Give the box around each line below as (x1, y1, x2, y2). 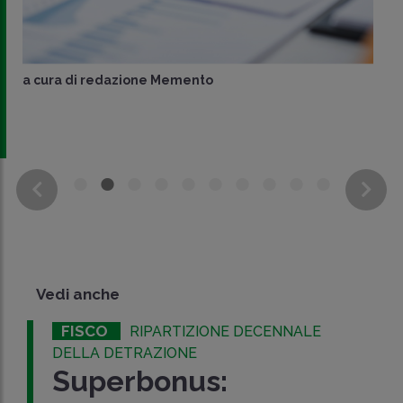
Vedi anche (36, 285, 120, 304)
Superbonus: (52, 364, 228, 399)
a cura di (22, 73, 80, 88)
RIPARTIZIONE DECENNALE (130, 323, 322, 341)
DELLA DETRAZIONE (52, 345, 198, 363)
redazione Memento (80, 73, 213, 88)
